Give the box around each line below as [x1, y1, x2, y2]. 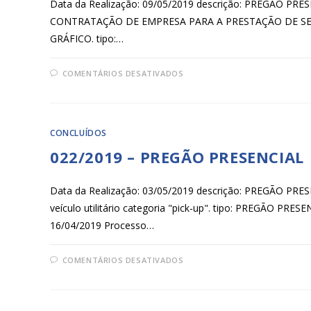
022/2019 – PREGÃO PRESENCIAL [50, 146, 304, 167]
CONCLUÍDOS [50, 126, 107, 139]
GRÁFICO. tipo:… [50, 31, 124, 45]
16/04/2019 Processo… [50, 218, 154, 232]
